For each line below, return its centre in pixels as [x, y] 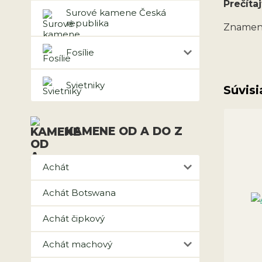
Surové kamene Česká [116, 13]
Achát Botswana [79, 193]
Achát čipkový [74, 218]
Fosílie [80, 52]
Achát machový [77, 244]
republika [87, 23]
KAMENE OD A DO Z [124, 131]
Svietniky [85, 85]
